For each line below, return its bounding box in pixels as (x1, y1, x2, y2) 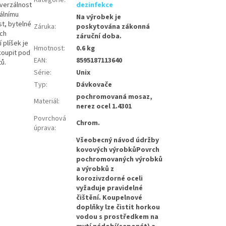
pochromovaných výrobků (76, 154, 163, 164)
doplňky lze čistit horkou (76, 202, 160, 212)
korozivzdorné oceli (76, 173, 143, 184)
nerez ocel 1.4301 (76, 101, 132, 111)
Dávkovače (76, 79, 112, 90)
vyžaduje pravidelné (76, 183, 143, 193)
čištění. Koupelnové (76, 192, 143, 203)
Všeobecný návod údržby (76, 135, 159, 145)
